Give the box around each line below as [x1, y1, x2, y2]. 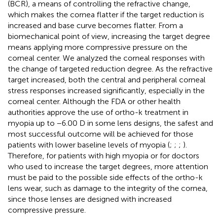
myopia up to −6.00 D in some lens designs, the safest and [8, 118, 213, 128]
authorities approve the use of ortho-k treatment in [8, 107, 188, 117]
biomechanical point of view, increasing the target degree [8, 31, 210, 41]
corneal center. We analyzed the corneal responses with [8, 53, 205, 63]
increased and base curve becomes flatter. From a [8, 20, 183, 30]
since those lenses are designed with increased [8, 194, 172, 204]
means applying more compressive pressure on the [8, 42, 187, 52]
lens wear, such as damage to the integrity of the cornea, [8, 183, 208, 193]
